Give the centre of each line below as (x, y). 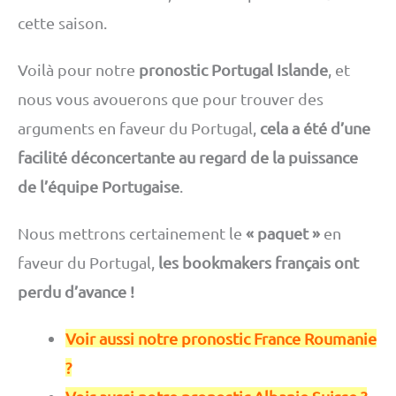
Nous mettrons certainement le (132, 232)
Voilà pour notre (78, 69)
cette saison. (62, 23)
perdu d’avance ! (76, 291)
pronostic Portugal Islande (233, 69)
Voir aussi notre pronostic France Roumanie (221, 338)
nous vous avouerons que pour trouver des (171, 98)
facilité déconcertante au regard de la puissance (188, 156)
